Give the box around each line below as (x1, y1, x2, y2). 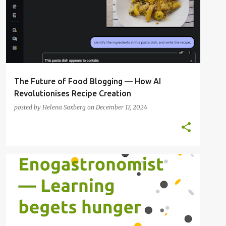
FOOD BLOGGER (18, 168, 61, 175)
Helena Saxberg (42, 103, 86, 111)
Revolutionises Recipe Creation (14, 89, 131, 98)
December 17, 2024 (96, 103, 147, 111)
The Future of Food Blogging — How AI (14, 77, 161, 86)
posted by (14, 103, 42, 111)
